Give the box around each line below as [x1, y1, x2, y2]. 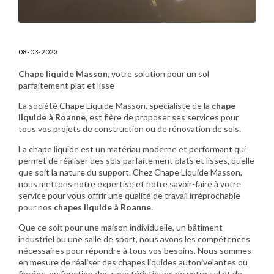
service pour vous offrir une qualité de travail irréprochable [18, 190, 240, 201]
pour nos [18, 201, 54, 212]
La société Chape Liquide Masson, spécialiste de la [18, 100, 212, 111]
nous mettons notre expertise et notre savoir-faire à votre [18, 178, 241, 189]
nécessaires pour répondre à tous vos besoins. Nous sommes [18, 245, 251, 256]
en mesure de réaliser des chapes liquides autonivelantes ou [18, 256, 248, 267]
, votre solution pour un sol [108, 68, 209, 79]
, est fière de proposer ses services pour [86, 111, 239, 122]
